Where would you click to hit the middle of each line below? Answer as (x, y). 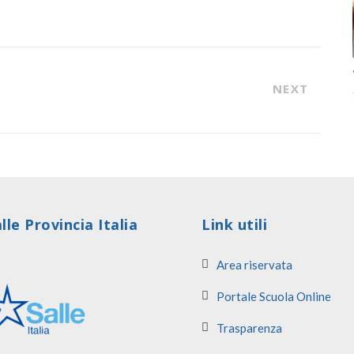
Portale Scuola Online (274, 296)
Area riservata (254, 265)
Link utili (234, 224)
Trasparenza (249, 328)
